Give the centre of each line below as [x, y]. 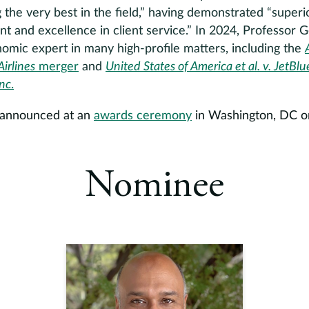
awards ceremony [143, 116]
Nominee [154, 187]
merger [57, 67]
